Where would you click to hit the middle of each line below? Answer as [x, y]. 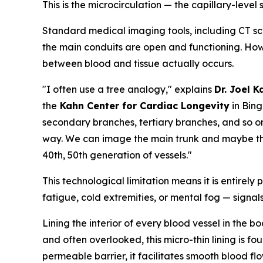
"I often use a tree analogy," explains [128, 89]
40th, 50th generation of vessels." [117, 155]
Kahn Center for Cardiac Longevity [143, 106]
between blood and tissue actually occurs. [138, 63]
